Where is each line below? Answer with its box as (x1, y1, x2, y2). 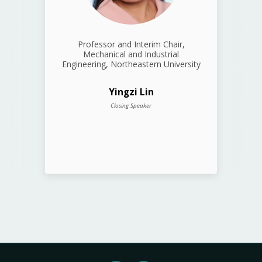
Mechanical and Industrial (83, 49, 179, 60)
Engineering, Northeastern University (61, 58, 201, 70)
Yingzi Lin (108, 86, 154, 98)
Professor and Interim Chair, (77, 39, 185, 50)
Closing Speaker (111, 102, 151, 109)
